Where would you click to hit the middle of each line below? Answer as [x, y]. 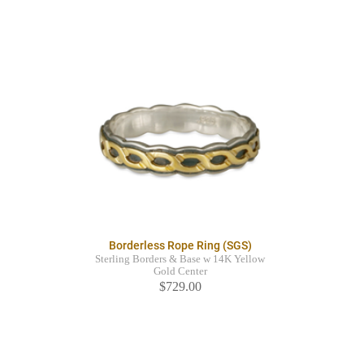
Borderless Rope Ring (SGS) [180, 246]
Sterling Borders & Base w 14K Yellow [180, 260]
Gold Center [180, 272]
